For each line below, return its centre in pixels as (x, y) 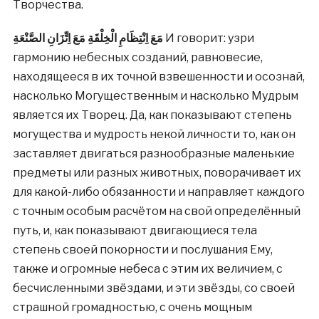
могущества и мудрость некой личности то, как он (154, 134)
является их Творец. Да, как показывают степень (152, 115)
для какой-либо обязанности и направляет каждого (158, 192)
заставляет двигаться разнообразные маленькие (153, 153)
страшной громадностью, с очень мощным (132, 307)
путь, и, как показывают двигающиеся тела (135, 230)
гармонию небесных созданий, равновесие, (137, 57)
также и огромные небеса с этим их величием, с (147, 269)
